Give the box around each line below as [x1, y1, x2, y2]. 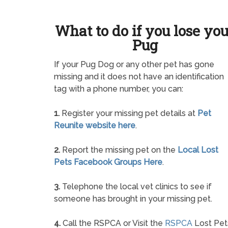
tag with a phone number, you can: [54, 84, 183, 94]
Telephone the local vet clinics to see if [60, 182, 212, 192]
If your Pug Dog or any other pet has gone [54, 60, 214, 70]
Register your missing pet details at [60, 108, 197, 119]
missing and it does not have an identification [54, 72, 224, 82]
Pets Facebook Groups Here [54, 157, 162, 167]
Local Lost [178, 145, 218, 155]
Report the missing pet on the [60, 145, 178, 155]
